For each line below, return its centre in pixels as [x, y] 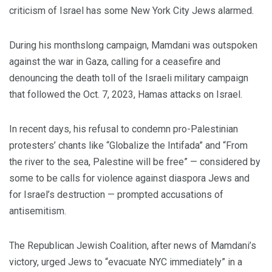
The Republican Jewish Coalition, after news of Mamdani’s [133, 246]
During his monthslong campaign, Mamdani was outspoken [133, 46]
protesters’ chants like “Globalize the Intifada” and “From [128, 146]
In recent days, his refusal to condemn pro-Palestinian [124, 129]
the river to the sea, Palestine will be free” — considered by [135, 162]
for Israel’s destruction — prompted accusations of [116, 195]
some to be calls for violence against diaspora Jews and [129, 178]
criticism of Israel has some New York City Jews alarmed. [131, 11]
